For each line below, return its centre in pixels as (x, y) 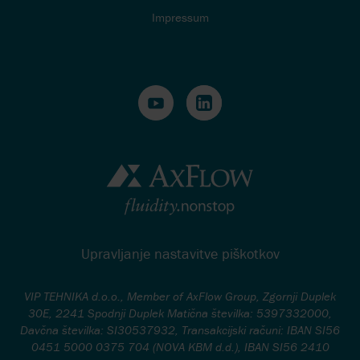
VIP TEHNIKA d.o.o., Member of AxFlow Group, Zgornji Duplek (180, 296)
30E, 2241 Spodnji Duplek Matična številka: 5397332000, (180, 313)
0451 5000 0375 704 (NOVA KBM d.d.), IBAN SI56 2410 (180, 346)
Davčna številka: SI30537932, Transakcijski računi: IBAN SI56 (180, 329)
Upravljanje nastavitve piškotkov (180, 253)
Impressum (180, 17)
